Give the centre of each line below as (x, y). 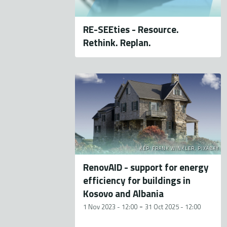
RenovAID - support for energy (146, 167)
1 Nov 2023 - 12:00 (110, 207)
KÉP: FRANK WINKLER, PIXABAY (179, 148)
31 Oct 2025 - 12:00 (173, 207)
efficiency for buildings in (137, 180)
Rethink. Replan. (117, 43)
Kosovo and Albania (124, 194)
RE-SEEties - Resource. (131, 29)
